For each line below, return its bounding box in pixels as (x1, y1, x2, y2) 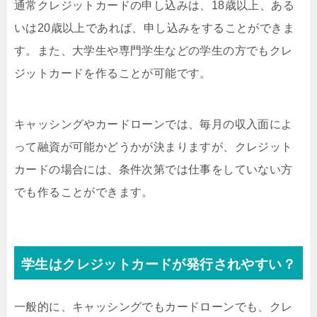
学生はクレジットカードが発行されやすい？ (21, 257, 296, 272)
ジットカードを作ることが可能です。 (14, 67, 212, 79)
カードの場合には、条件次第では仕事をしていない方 (14, 163, 293, 175)
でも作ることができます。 (14, 186, 154, 198)
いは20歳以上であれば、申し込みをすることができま (14, 22, 294, 34)
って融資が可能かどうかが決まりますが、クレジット (14, 141, 293, 153)
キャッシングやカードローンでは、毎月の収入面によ (14, 118, 293, 130)
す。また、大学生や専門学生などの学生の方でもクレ (14, 45, 293, 57)
